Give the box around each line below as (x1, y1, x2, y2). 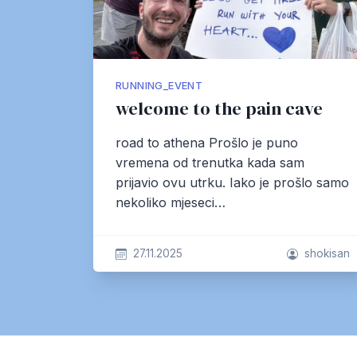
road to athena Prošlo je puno (116, 135, 298, 151)
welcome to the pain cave (116, 96, 323, 121)
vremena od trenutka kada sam (116, 155, 304, 171)
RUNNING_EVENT (116, 80, 203, 92)
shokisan (304, 247, 350, 260)
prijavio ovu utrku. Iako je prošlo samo (116, 175, 349, 190)
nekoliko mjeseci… (116, 194, 226, 210)
